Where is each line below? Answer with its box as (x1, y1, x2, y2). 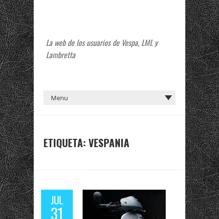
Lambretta (46, 49, 75, 61)
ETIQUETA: (44, 135, 88, 150)
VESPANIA (88, 135, 130, 150)
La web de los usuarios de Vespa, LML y (46, 37, 157, 48)
